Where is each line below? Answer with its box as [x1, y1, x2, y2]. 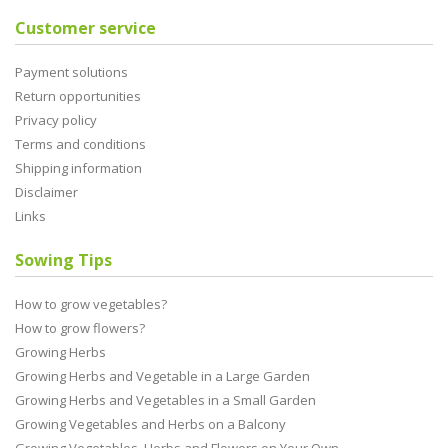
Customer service [15, 17, 156, 40]
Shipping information [15, 159, 142, 178]
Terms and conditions [15, 135, 146, 154]
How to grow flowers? [15, 319, 145, 338]
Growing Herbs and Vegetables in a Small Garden [15, 391, 316, 410]
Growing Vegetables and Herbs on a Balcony [15, 415, 286, 434]
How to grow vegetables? [15, 295, 167, 314]
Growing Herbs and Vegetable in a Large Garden [15, 367, 310, 386]
